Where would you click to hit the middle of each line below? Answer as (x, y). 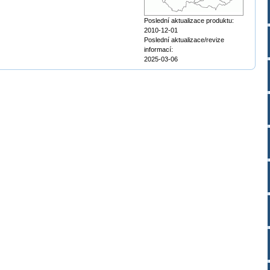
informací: (159, 49)
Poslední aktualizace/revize (184, 40)
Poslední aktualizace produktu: (189, 20)
